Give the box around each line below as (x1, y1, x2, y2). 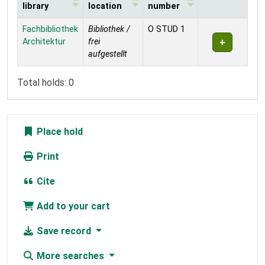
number (148, 1, 180, 12)
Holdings (17, 18, 56, 30)
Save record (34, 225, 93, 237)
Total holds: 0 (17, 77, 74, 89)
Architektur (22, 37, 66, 47)
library (22, 1, 49, 12)
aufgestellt (88, 49, 127, 60)
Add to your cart (34, 201, 110, 212)
